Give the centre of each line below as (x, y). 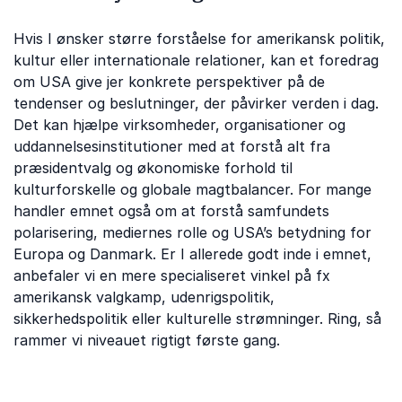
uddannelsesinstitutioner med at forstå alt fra (172, 146)
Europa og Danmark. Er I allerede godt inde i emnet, (192, 254)
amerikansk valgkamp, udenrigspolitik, (144, 297)
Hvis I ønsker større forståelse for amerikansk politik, (199, 39)
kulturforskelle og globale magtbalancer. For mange (192, 189)
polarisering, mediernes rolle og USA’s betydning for (192, 232)
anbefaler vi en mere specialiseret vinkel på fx (172, 275)
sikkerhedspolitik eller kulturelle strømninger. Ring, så (197, 319)
